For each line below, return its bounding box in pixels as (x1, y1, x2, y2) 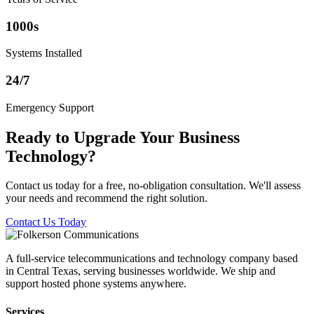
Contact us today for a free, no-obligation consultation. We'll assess (6, 179, 301, 192)
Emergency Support (6, 101, 94, 114)
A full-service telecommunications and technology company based (6, 252, 298, 265)
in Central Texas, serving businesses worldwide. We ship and (6, 265, 275, 278)
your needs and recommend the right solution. (6, 192, 207, 205)
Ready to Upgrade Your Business (6, 128, 240, 146)
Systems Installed (6, 47, 82, 60)
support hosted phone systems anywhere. (6, 278, 186, 290)
